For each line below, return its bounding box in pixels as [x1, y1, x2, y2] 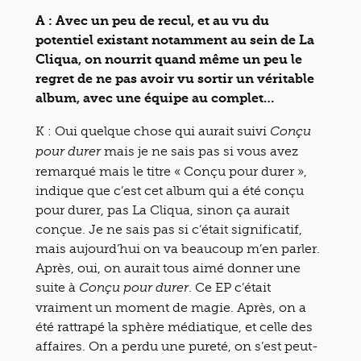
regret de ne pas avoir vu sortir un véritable [35, 70, 314, 86]
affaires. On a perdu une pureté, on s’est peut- [35, 338, 318, 354]
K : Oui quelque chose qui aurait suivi [35, 122, 270, 139]
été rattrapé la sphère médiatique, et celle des [35, 318, 313, 334]
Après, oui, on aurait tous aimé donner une [35, 259, 301, 276]
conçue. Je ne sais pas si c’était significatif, [35, 221, 302, 237]
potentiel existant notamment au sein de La [35, 31, 314, 48]
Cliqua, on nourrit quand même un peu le [35, 51, 302, 67]
